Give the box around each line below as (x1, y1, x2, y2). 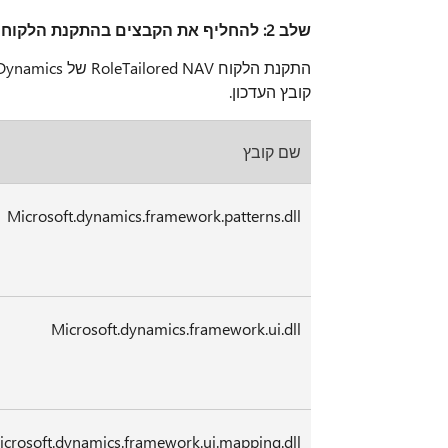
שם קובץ (243, 141, 302, 163)
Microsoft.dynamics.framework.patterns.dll (7, 205, 302, 227)
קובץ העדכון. (229, 81, 312, 103)
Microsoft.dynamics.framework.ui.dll (51, 318, 302, 340)
